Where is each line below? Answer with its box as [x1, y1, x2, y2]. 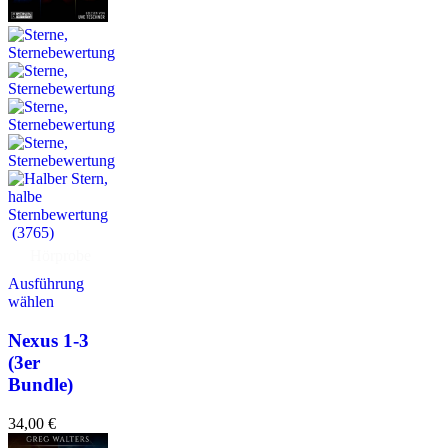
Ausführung [8, 275, 84, 293]
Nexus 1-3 [8, 330, 89, 352]
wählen [8, 293, 54, 311]
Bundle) [8, 374, 73, 396]
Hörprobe [30, 247, 91, 265]
